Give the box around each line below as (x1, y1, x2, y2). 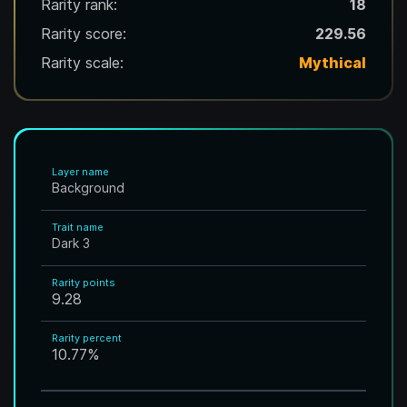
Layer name (52, 165, 109, 178)
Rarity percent (52, 332, 122, 344)
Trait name (52, 221, 104, 233)
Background (52, 180, 124, 195)
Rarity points (52, 276, 115, 289)
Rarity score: (41, 25, 126, 43)
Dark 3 (52, 235, 90, 251)
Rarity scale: (41, 54, 124, 72)
